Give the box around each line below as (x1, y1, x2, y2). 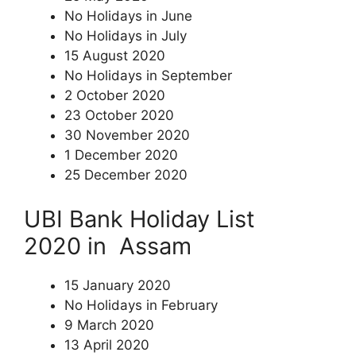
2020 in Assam (24, 231, 192, 260)
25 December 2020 (64, 167, 188, 183)
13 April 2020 (64, 336, 149, 353)
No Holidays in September (64, 68, 232, 83)
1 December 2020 (64, 147, 178, 163)
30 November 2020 (64, 127, 190, 143)
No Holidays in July (64, 28, 187, 44)
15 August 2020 (64, 48, 165, 64)
